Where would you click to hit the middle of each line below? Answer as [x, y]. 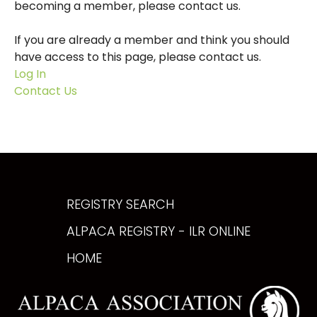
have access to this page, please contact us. [138, 57]
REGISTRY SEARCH [120, 204]
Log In [30, 74]
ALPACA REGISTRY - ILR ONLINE [158, 231]
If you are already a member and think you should [152, 40]
